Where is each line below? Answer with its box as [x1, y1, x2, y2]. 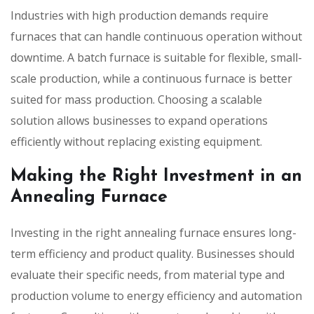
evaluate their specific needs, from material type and [11, 266, 285, 282]
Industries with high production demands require [11, 7, 268, 23]
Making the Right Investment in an [11, 167, 302, 185]
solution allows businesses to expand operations [11, 112, 268, 128]
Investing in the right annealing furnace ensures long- [11, 224, 296, 240]
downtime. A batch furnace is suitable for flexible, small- [11, 49, 302, 65]
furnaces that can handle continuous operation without [11, 28, 302, 44]
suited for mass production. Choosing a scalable [11, 91, 262, 107]
